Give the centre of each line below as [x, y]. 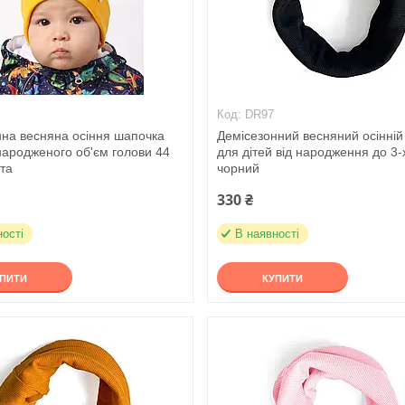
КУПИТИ [283, 278]
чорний [239, 168]
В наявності [268, 234]
